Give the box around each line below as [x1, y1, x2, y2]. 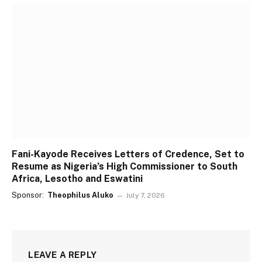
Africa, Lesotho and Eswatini [12, 173, 143, 184]
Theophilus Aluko [47, 190, 114, 199]
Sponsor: [12, 190, 46, 199]
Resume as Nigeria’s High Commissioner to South [12, 160, 237, 172]
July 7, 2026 [126, 191, 166, 199]
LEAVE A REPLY [28, 249, 97, 260]
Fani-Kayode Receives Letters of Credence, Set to [12, 148, 244, 160]
